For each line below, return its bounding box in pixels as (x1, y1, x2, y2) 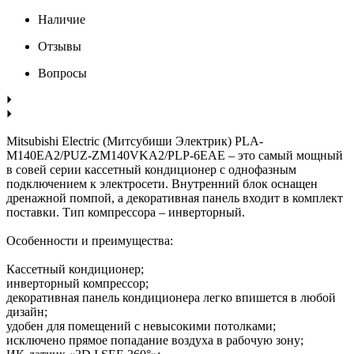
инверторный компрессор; (6, 276, 149, 290)
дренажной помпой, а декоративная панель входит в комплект (6, 190, 343, 205)
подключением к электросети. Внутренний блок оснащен (6, 176, 318, 190)
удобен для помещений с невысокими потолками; (6, 318, 276, 333)
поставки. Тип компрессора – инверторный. (6, 205, 245, 219)
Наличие (38, 12, 85, 26)
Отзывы (38, 39, 81, 53)
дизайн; (6, 304, 47, 318)
